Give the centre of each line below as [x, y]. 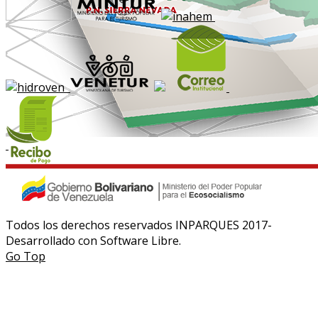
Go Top [26, 256]
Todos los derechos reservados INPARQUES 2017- [139, 225]
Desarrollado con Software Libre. [93, 240]
